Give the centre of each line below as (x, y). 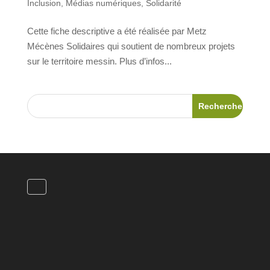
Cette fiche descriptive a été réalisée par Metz (117, 31)
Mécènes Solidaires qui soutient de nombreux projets (131, 46)
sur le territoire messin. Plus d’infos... (99, 61)
